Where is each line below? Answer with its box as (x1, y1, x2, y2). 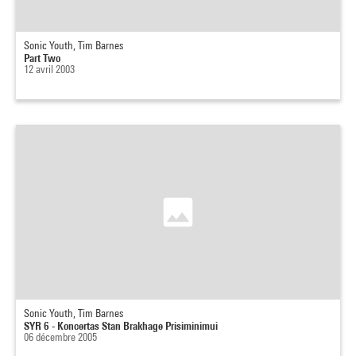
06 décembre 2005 (24, 331, 97, 343)
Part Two (24, 51, 60, 64)
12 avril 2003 (24, 63, 75, 75)
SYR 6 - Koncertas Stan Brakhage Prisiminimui (24, 319, 218, 332)
